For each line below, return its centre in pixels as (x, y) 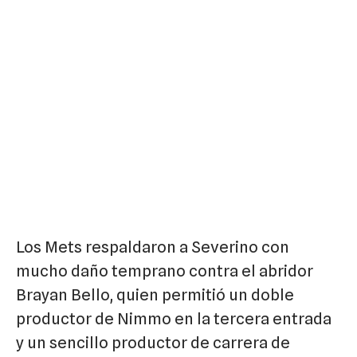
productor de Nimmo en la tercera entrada (174, 318)
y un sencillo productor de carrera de (153, 342)
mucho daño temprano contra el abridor (165, 271)
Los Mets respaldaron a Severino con (153, 247)
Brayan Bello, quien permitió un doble (155, 294)
